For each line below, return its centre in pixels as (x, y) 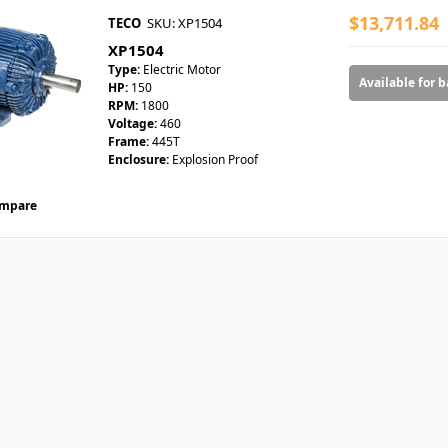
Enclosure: (138, 160)
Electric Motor (182, 70)
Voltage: (132, 124)
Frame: (128, 142)
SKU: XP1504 (184, 23)
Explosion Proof (215, 160)
